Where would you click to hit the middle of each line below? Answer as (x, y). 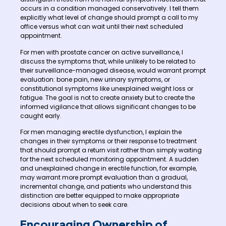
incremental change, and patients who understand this (106, 187)
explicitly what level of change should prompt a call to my (109, 18)
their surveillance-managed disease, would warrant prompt (113, 70)
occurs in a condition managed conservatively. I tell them (109, 9)
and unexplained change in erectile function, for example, (108, 168)
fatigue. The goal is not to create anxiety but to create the (107, 97)
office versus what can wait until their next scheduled (102, 27)
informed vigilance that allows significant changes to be (108, 106)
